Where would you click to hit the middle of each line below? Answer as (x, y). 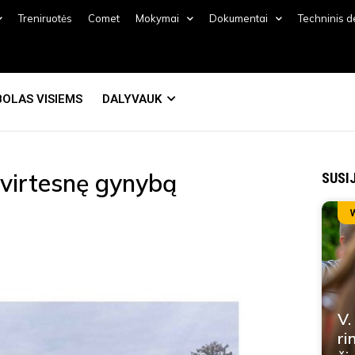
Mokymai (157, 18)
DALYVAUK (132, 99)
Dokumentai (238, 18)
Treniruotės (45, 18)
